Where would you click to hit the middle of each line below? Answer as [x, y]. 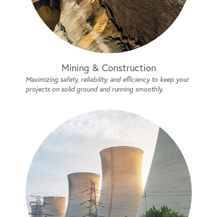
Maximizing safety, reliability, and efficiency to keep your [107, 79]
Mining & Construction [108, 68]
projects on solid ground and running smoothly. [94, 89]
